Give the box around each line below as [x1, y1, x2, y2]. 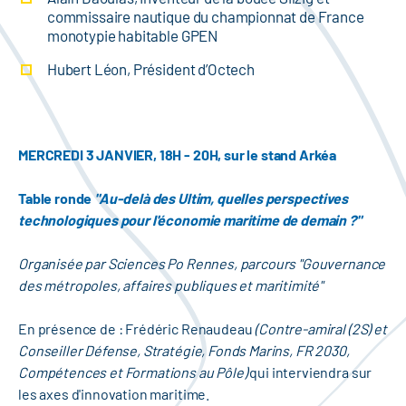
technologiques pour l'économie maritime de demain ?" [18, 211, 362, 229]
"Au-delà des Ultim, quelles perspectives [94, 189, 348, 208]
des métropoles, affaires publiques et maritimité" [18, 276, 324, 295]
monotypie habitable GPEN [46, 26, 218, 45]
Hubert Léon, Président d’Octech [46, 60, 255, 79]
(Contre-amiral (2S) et [255, 320, 387, 338]
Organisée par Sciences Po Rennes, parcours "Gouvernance [18, 255, 386, 273]
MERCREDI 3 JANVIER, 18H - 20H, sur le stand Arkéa [18, 146, 337, 164]
